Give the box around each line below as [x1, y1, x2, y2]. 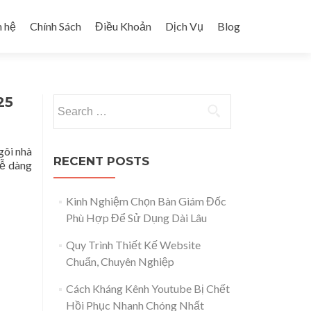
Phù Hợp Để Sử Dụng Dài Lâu [65, 211, 207, 224]
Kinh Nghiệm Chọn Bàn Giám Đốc [65, 194, 226, 208]
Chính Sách [30, 19, 81, 33]
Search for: [53, 96, 105, 109]
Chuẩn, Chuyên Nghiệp [65, 255, 174, 268]
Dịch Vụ [165, 19, 203, 33]
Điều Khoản [95, 19, 151, 33]
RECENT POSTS [53, 154, 149, 168]
